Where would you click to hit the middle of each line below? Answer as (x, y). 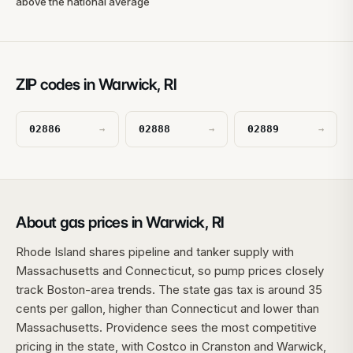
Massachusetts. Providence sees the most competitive (166, 327)
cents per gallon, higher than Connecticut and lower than (167, 308)
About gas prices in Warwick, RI (120, 222)
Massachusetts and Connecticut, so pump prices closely (170, 271)
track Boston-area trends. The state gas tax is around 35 (169, 290)
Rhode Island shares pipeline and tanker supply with (155, 252)
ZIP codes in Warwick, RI (96, 84)
